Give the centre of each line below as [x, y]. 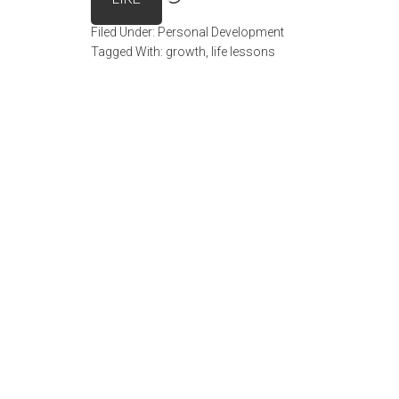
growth [186, 52]
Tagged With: [128, 52]
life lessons [243, 52]
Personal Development [221, 32]
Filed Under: [124, 32]
